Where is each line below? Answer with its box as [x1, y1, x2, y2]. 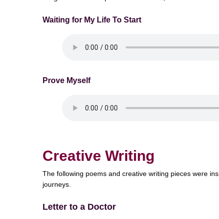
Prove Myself [43, 76, 90, 85]
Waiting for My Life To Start [43, 16, 141, 24]
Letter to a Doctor [43, 202, 116, 212]
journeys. [43, 180, 71, 189]
